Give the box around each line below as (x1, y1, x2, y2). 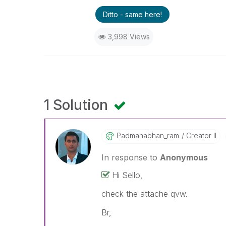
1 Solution (44, 96, 111, 114)
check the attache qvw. (101, 189, 188, 199)
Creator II (184, 131, 217, 140)
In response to (101, 152, 160, 162)
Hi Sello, (112, 170, 143, 180)
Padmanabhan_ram (117, 131, 180, 140)
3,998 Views (107, 32, 150, 41)
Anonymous (160, 152, 208, 162)
